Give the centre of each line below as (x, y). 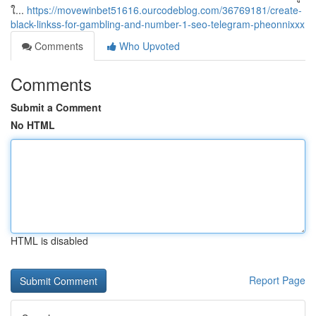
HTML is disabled (49, 241)
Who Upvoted (148, 46)
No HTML (33, 125)
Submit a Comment (56, 107)
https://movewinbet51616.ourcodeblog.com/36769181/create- (164, 10)
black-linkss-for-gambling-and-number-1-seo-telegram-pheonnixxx (158, 24)
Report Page (277, 280)
